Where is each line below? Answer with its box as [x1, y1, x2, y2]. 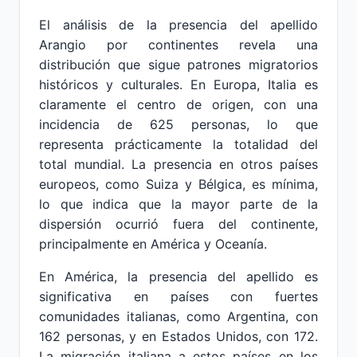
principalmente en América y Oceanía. [39, 236, 267, 252]
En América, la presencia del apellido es [39, 269, 318, 284]
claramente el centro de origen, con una [39, 96, 318, 112]
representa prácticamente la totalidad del [39, 136, 318, 152]
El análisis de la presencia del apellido [39, 17, 318, 33]
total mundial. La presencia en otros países [39, 156, 318, 172]
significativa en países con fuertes [39, 288, 318, 304]
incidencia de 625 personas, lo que [39, 116, 318, 132]
